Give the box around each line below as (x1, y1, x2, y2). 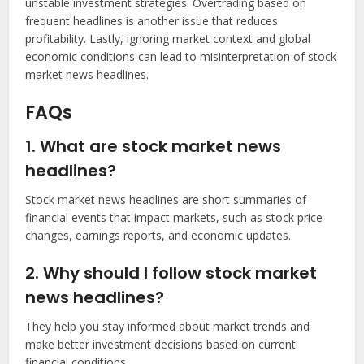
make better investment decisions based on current (25, 336, 297, 353)
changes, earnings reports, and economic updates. (25, 227, 292, 244)
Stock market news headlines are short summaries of (25, 192, 307, 208)
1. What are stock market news (25, 135, 282, 158)
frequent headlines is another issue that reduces (25, 13, 279, 29)
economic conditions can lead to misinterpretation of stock (25, 49, 337, 65)
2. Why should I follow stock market (25, 262, 318, 285)
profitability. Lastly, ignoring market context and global (25, 31, 311, 47)
